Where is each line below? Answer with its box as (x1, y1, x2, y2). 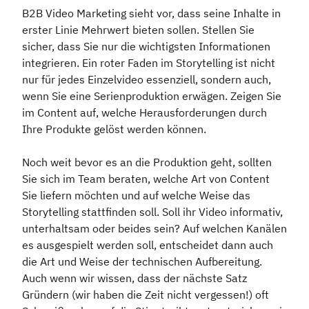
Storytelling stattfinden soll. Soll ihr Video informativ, (22, 205, 283, 219)
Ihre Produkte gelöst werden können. (22, 122, 209, 137)
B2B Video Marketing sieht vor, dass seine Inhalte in (22, 6, 281, 21)
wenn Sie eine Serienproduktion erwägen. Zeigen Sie (22, 89, 281, 103)
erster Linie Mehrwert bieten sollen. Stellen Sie (22, 23, 255, 37)
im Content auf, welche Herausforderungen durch (22, 106, 267, 120)
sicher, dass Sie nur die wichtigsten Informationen (22, 39, 270, 54)
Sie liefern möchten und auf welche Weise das (22, 188, 250, 203)
